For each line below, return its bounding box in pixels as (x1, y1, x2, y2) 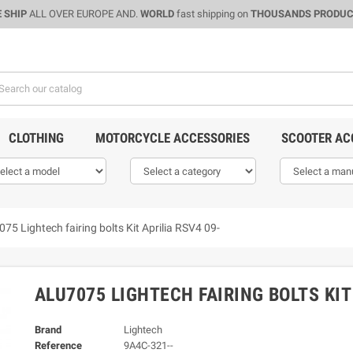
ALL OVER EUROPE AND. (26, 8, 140, 20)
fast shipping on (173, 8, 251, 20)
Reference (35, 340, 82, 351)
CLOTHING (8, 130, 64, 146)
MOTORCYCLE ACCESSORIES (95, 130, 250, 146)
